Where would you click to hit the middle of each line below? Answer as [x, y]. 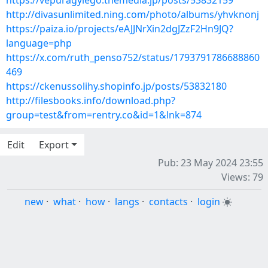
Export [54, 145]
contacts [168, 202]
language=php [39, 43]
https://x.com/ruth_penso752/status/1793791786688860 [133, 57]
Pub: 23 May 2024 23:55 [211, 163]
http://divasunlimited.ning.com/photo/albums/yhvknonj [133, 14]
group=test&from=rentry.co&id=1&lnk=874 [104, 115]
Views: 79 [242, 177]
